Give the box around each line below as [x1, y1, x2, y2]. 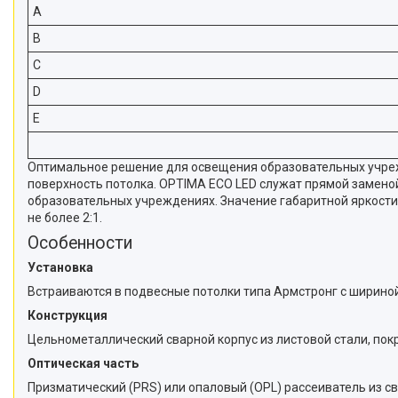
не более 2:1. [28, 211, 102, 225]
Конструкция [28, 307, 107, 322]
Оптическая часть [28, 355, 139, 370]
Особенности [28, 232, 133, 253]
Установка [28, 259, 93, 275]
